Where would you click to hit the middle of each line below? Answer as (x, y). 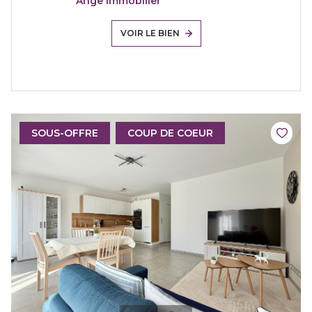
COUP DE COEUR (170, 133)
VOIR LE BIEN (150, 33)
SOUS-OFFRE (65, 133)
